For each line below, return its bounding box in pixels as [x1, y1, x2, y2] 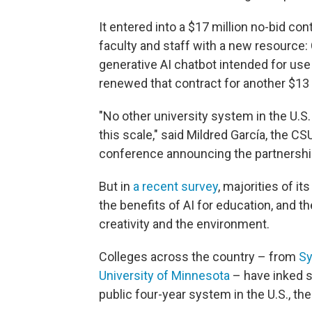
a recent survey [133, 179, 218, 194]
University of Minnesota [99, 268, 230, 283]
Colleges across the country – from [99, 249, 299, 265]
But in [99, 179, 133, 194]
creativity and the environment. [99, 217, 270, 232]
